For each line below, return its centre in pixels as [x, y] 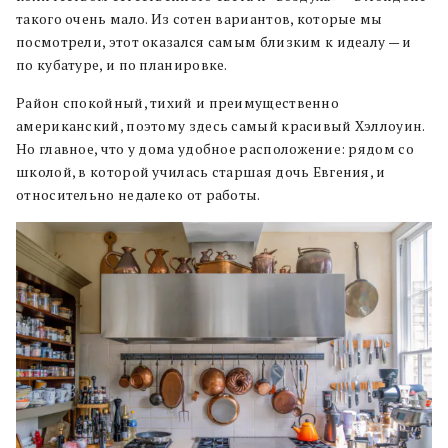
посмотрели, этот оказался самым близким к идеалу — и [214, 41]
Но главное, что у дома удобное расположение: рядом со [215, 148]
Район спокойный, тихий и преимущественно [177, 102]
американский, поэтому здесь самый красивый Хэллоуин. [220, 125]
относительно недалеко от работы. [138, 194]
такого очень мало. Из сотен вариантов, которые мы [199, 18]
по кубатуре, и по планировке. [123, 64]
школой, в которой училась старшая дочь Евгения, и [201, 171]
